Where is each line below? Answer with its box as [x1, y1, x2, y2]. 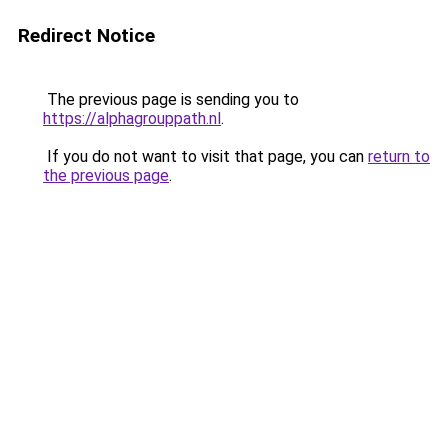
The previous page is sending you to [43, 90, 299, 109]
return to [368, 147, 430, 166]
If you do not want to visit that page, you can [43, 147, 368, 166]
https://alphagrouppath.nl [43, 109, 221, 128]
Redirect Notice [18, 24, 155, 47]
